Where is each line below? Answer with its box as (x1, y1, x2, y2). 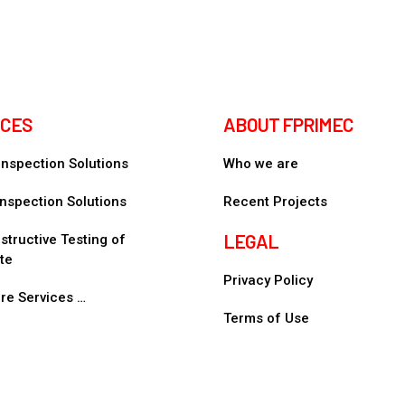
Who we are (222, 155, 298, 172)
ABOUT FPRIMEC (222, 113, 353, 136)
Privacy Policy (222, 272, 313, 288)
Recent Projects (222, 193, 327, 210)
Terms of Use (222, 310, 309, 326)
